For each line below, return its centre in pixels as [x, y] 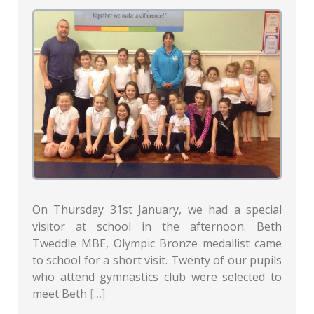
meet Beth [61, 293]
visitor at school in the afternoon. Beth [157, 226]
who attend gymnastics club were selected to [157, 277]
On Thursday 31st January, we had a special [157, 209]
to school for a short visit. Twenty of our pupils [157, 260]
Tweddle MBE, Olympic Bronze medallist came [157, 243]
